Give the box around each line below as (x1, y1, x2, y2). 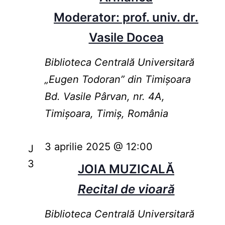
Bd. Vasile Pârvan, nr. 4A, (44, 90, 165, 103)
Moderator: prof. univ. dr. (54, 10, 198, 25)
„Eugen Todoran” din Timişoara (44, 73, 191, 86)
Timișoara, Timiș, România (44, 107, 168, 120)
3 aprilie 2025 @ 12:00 (44, 141, 153, 153)
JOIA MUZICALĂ (78, 162, 174, 177)
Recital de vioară (77, 182, 175, 197)
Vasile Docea (88, 30, 164, 45)
